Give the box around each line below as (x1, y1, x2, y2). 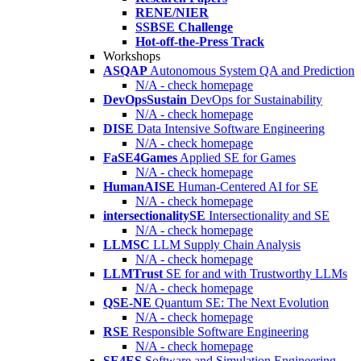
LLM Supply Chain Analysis (153, 238, 301, 252)
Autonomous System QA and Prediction (150, 64, 355, 78)
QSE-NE (103, 296, 151, 310)
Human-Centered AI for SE (178, 180, 318, 194)
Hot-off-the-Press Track (135, 35, 264, 49)
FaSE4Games (103, 151, 177, 165)
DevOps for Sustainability (190, 93, 322, 107)
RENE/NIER (135, 6, 209, 20)
